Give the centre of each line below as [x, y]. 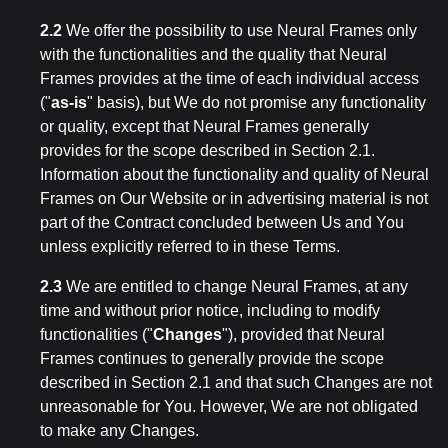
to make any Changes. [119, 430]
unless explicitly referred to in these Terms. [190, 246]
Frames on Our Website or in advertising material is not [234, 198]
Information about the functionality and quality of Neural [234, 174]
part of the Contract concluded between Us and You [222, 222]
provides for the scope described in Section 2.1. [207, 150]
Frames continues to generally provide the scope [212, 358]
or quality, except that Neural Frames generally [204, 126]
